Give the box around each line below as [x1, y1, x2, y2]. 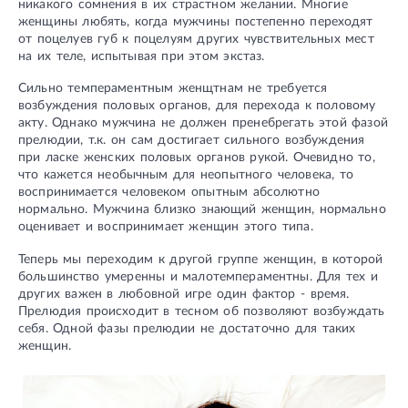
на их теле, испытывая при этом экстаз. [18, 49, 265, 63]
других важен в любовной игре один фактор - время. [18, 288, 350, 301]
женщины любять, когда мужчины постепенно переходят [18, 15, 373, 28]
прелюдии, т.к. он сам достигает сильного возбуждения [18, 134, 365, 148]
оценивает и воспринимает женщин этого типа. [18, 220, 313, 234]
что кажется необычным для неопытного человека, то [18, 168, 353, 182]
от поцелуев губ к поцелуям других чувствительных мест [18, 32, 374, 46]
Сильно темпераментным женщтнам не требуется [18, 82, 328, 96]
